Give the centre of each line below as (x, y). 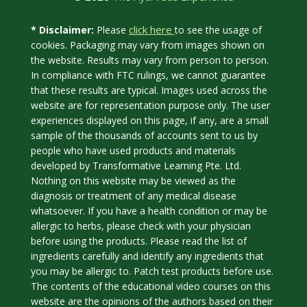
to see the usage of (218, 29)
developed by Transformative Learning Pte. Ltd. (136, 165)
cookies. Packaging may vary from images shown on (147, 44)
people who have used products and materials (133, 150)
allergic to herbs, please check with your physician (140, 225)
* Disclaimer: (62, 29)
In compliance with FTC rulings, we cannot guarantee (148, 74)
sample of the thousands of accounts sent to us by (144, 135)
